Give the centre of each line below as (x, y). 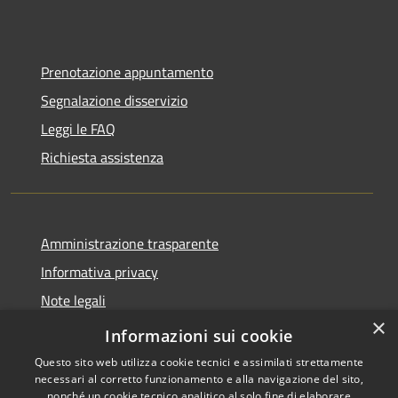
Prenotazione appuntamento (127, 72)
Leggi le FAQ (78, 128)
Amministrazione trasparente (130, 243)
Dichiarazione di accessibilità (127, 328)
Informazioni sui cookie (199, 336)
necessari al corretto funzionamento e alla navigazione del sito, (199, 379)
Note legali (73, 300)
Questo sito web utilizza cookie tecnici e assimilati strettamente (199, 362)
